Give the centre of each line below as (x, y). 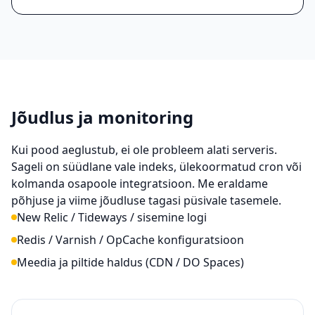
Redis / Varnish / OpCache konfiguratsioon (130, 240)
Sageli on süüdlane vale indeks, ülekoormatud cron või (156, 167)
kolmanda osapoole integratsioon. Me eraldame (140, 184)
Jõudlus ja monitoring (102, 117)
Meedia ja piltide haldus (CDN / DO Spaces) (130, 262)
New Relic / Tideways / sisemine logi (112, 217)
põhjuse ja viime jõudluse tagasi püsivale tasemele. (146, 200)
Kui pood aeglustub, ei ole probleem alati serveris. (144, 150)
